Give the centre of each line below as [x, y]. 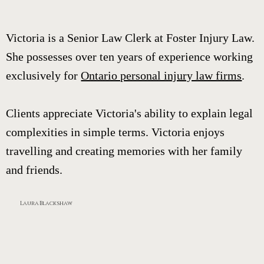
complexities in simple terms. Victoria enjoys [115, 132]
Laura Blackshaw [46, 204]
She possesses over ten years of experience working [130, 56]
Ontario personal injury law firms [161, 75]
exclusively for [44, 75]
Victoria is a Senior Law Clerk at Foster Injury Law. [131, 37]
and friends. [34, 169]
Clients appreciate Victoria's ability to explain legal [130, 113]
